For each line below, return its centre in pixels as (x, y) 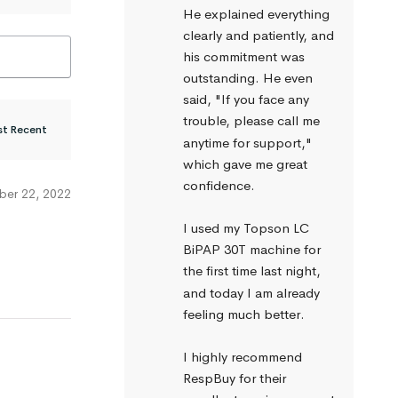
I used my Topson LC (246, 228)
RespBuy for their (234, 378)
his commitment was (243, 56)
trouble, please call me (251, 121)
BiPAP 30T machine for (251, 250)
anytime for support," (247, 142)
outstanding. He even (247, 78)
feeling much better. (243, 314)
